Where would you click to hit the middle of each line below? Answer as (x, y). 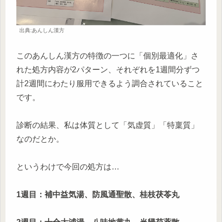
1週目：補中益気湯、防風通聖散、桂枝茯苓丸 (98, 194)
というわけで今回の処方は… (68, 166)
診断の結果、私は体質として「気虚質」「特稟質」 (108, 125)
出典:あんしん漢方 (42, 30)
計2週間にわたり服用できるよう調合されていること (110, 83)
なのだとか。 (40, 139)
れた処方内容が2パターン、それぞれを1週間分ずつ (108, 69)
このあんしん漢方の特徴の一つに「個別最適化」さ (108, 55)
